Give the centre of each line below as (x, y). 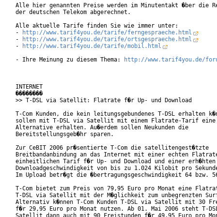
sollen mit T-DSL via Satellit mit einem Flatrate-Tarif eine (116, 121)
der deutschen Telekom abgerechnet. (73, 12)
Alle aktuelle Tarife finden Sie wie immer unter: (97, 26)
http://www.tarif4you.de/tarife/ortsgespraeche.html (107, 39)
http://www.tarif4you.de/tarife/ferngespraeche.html (107, 33)
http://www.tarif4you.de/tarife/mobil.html (92, 46)
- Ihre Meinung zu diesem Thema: (70, 60)
